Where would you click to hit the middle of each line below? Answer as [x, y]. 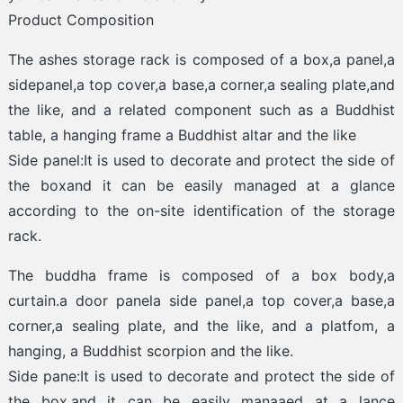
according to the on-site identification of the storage [201, 211]
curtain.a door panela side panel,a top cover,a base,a [201, 301]
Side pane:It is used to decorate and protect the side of [201, 376]
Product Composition [81, 20]
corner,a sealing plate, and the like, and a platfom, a [201, 326]
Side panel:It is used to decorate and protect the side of [201, 161]
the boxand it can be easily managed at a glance [201, 186]
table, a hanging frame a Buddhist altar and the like [183, 135]
